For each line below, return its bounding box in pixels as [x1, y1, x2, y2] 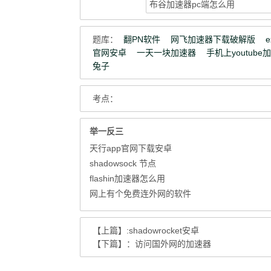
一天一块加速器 [137, 48, 196, 57]
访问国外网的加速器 [135, 239, 211, 249]
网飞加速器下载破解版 [171, 34, 255, 44]
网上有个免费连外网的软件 [90, 189, 191, 198]
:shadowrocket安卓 [126, 226, 199, 235]
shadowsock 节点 [90, 158, 156, 168]
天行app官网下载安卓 [90, 143, 172, 153]
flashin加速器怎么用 [90, 174, 165, 183]
